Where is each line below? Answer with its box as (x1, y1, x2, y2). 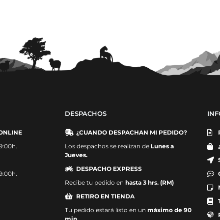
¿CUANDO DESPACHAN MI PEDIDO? (76, 128, 187, 136)
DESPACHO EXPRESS (76, 165, 142, 172)
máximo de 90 (147, 206, 192, 214)
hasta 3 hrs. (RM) (125, 178, 174, 186)
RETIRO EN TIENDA (76, 192, 135, 200)
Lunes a (151, 142, 174, 150)
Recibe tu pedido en (65, 178, 125, 186)
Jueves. (65, 151, 87, 159)
